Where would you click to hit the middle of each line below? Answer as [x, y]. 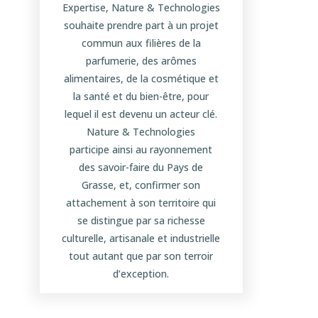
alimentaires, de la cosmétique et [141, 79]
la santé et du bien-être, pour [141, 97]
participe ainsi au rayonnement [141, 150]
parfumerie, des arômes [141, 61]
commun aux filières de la [141, 43]
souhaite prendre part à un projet [141, 26]
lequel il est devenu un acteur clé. [141, 114]
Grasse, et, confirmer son [141, 185]
